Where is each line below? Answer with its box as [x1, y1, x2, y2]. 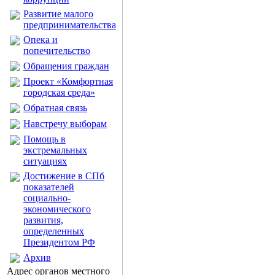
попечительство [23, 45, 90, 56]
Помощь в [23, 134, 66, 144]
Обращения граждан [23, 61, 109, 71]
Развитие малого [23, 9, 93, 19]
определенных [23, 226, 84, 236]
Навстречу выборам [23, 118, 107, 129]
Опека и [23, 34, 58, 45]
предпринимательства [23, 20, 116, 30]
